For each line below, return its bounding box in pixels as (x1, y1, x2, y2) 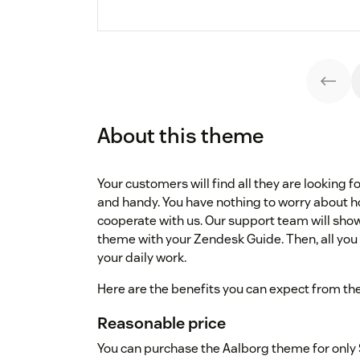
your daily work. (97, 249, 186, 267)
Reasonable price (97, 313, 226, 334)
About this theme (97, 122, 264, 149)
